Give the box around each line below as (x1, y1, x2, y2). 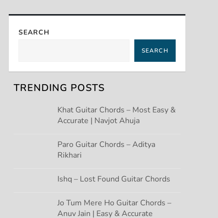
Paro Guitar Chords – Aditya (57, 139, 155, 150)
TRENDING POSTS (13, 81, 105, 94)
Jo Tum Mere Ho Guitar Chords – (57, 197, 171, 208)
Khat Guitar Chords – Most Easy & (57, 104, 176, 115)
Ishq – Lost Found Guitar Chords (57, 173, 170, 184)
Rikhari (57, 149, 82, 161)
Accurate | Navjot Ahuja (57, 115, 140, 126)
